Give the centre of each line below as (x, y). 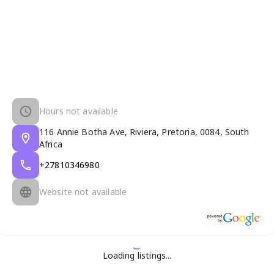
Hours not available (79, 111)
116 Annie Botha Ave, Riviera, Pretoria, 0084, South (144, 131)
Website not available (83, 191)
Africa (51, 144)
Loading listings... (137, 255)
